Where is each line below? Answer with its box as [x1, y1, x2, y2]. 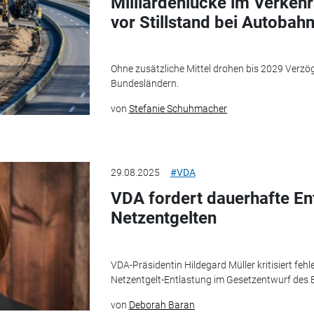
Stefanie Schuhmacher [128, 103, 227, 115]
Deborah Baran [128, 299, 195, 310]
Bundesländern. [110, 78, 179, 90]
